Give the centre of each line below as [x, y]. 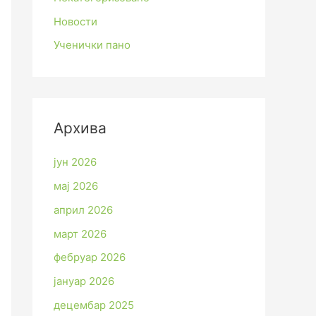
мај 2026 [76, 186]
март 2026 [80, 233]
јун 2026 [75, 162]
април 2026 [83, 209]
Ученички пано [92, 45]
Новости [75, 21]
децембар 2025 [94, 305]
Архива [80, 128]
